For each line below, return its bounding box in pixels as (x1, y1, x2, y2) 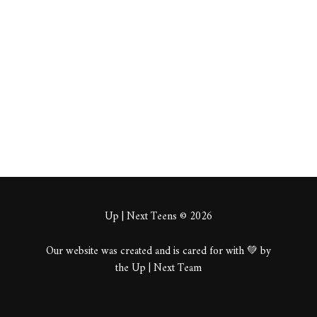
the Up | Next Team (115, 259, 202, 278)
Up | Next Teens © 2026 (105, 207, 212, 226)
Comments (170, 59, 216, 76)
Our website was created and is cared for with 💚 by (46, 242, 271, 261)
